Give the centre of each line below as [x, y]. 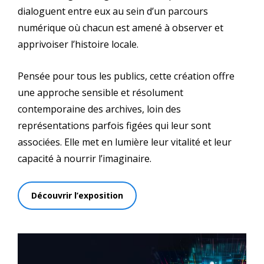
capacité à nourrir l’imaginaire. [85, 158]
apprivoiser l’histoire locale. [78, 44]
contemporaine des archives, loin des [99, 109]
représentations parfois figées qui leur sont [114, 125]
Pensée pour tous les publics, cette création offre [126, 76]
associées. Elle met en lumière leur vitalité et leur [125, 142]
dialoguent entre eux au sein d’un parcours [113, 11]
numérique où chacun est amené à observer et [121, 28]
